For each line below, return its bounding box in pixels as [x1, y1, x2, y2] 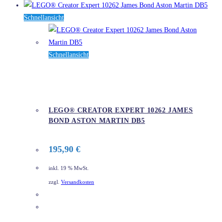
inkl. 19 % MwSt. [49, 165, 89, 171]
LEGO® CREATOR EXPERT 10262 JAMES [49, 107, 193, 114]
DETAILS [56, 204, 86, 211]
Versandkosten [61, 179, 94, 185]
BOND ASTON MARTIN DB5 [49, 117, 145, 125]
